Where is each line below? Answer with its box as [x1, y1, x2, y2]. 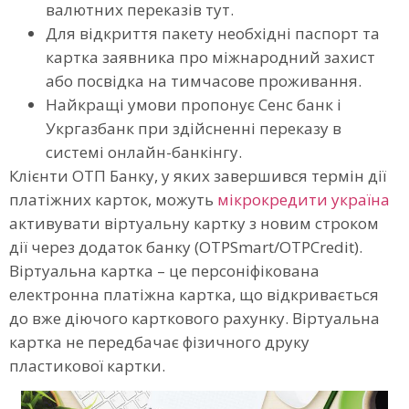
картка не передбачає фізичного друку [9, 330, 309, 352]
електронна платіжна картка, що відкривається [9, 283, 379, 305]
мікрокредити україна [217, 188, 390, 210]
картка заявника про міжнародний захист [46, 46, 375, 68]
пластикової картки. [9, 354, 165, 376]
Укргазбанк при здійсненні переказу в [46, 117, 341, 139]
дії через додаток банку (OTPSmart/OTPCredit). [9, 236, 362, 257]
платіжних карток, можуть [9, 188, 217, 210]
